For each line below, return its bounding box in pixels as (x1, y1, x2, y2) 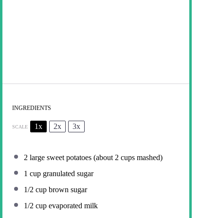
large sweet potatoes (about (28, 153, 115, 162)
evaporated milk (47, 201, 98, 210)
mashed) (135, 153, 163, 162)
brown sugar (47, 185, 87, 194)
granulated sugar (41, 169, 93, 178)
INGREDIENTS (12, 105, 51, 112)
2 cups (115, 153, 135, 162)
